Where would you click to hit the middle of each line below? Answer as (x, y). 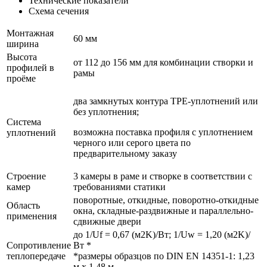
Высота (22, 57)
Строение (26, 176)
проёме (21, 78)
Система (24, 122)
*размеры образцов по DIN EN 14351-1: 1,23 (164, 256)
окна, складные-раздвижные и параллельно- (163, 211)
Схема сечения (59, 11)
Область (23, 205)
